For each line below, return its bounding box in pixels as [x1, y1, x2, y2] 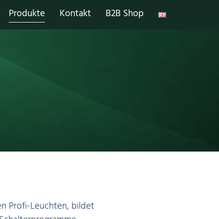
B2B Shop [106, 6, 144, 23]
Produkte [9, 6, 45, 23]
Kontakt [60, 6, 91, 23]
